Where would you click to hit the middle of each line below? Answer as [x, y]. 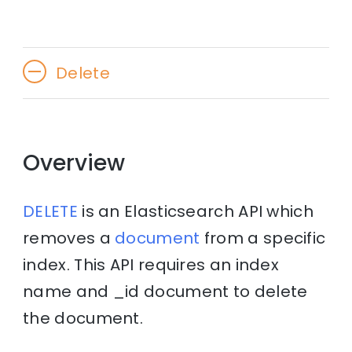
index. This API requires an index [151, 265]
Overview [74, 163]
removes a [69, 238]
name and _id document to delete [165, 292]
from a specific [263, 238]
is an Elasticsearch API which [195, 212]
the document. [85, 319]
